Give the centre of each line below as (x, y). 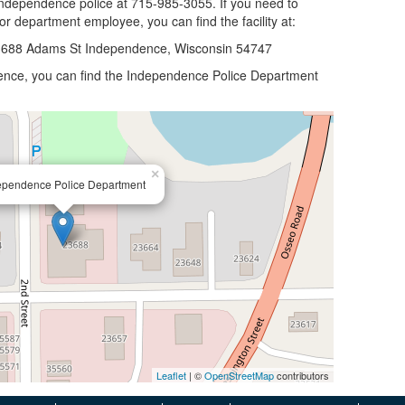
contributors (301, 375)
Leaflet (171, 375)
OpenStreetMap (239, 375)
